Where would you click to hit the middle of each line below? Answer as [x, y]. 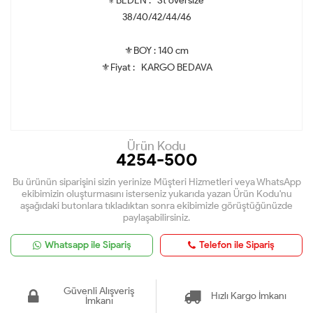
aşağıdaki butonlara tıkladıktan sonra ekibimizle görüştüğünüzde [156, 206]
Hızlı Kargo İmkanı [248, 296]
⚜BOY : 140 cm [156, 51]
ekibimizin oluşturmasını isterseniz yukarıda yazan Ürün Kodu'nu [156, 194]
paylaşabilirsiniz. [156, 218]
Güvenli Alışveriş [99, 291]
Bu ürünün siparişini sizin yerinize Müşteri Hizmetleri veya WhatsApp [156, 182]
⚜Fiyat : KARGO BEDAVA [156, 68]
